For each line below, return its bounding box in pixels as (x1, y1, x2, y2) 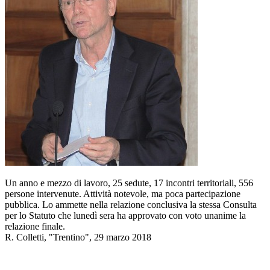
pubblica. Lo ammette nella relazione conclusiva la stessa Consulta (5, 199, 257, 210)
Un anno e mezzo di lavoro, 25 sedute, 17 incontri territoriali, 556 (5, 178, 253, 189)
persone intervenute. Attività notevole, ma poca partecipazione (5, 189, 240, 199)
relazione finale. (5, 221, 65, 232)
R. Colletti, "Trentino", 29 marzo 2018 (5, 232, 151, 243)
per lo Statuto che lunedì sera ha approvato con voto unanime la (5, 210, 246, 221)
